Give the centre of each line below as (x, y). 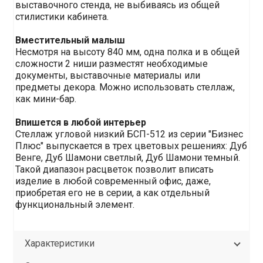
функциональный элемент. (75, 205)
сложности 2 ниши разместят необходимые (112, 64)
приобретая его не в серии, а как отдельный (113, 193)
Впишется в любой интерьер (81, 122)
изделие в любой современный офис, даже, (113, 181)
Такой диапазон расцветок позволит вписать (115, 169)
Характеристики (60, 243)
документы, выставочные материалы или (108, 75)
